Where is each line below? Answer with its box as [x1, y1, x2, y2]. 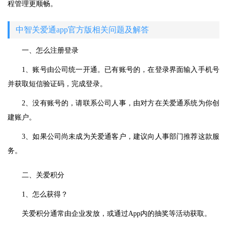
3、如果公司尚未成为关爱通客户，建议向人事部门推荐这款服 [22, 133, 219, 140]
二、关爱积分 [22, 171, 64, 179]
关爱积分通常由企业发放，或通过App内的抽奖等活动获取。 [22, 210, 211, 217]
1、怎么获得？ [22, 191, 68, 198]
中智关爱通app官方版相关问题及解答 [16, 25, 149, 34]
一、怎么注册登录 [22, 47, 79, 54]
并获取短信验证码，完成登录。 [8, 80, 107, 88]
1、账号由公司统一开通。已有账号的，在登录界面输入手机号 [22, 66, 219, 73]
